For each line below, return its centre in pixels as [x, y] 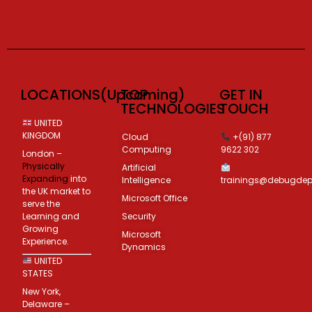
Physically [44, 166]
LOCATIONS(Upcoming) [103, 94]
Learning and [51, 216]
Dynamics [143, 247]
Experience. [46, 241]
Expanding [45, 178]
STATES [38, 273]
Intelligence [146, 180]
